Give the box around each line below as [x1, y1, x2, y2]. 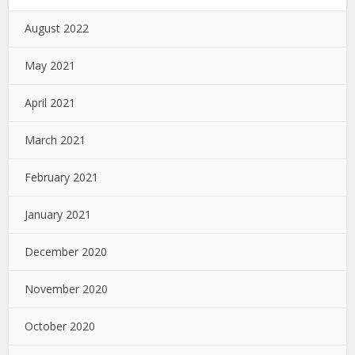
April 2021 [25, 94, 76, 110]
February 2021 [25, 169, 99, 185]
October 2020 [25, 318, 96, 334]
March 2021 [25, 132, 86, 147]
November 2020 [25, 281, 109, 296]
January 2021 [25, 206, 92, 222]
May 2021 [25, 57, 76, 73]
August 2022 [25, 20, 90, 36]
